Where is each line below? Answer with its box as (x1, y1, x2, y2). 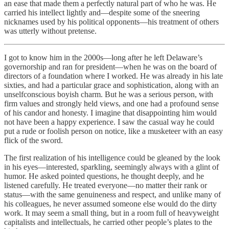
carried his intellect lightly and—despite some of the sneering (4, 8, 200, 17)
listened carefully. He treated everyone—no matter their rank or (4, 180, 207, 190)
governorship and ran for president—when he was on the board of (4, 62, 217, 71)
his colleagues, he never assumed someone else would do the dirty (4, 199, 217, 208)
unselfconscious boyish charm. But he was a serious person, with (4, 89, 213, 99)
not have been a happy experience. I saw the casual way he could (4, 117, 214, 126)
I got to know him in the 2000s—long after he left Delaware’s (4, 53, 202, 62)
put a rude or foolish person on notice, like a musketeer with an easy (4, 126, 223, 135)
